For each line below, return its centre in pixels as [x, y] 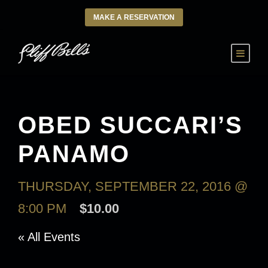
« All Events [49, 237]
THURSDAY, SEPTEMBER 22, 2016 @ [133, 186]
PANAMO [74, 154]
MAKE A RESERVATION [134, 17]
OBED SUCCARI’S [130, 125]
